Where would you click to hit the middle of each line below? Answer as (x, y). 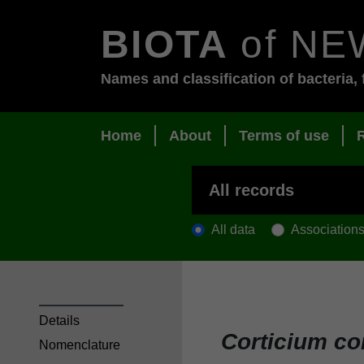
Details (59, 320)
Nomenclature (80, 345)
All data (233, 229)
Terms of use (284, 136)
